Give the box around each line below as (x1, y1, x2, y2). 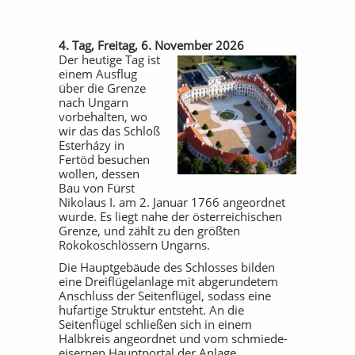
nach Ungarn (59, 94, 128, 110)
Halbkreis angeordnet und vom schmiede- (59, 330, 288, 346)
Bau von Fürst (59, 180, 135, 196)
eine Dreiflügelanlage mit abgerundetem (59, 273, 278, 289)
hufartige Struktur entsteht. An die (59, 302, 244, 318)
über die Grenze (59, 80, 146, 96)
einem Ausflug (59, 66, 137, 82)
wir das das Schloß (59, 123, 160, 139)
